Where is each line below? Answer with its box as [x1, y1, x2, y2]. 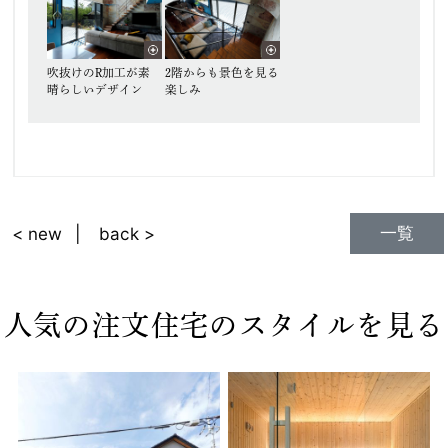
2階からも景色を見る [165, 66, 280, 78]
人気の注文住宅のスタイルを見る [3, 310, 445, 339]
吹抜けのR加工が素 [47, 66, 151, 78]
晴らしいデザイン [47, 83, 144, 95]
